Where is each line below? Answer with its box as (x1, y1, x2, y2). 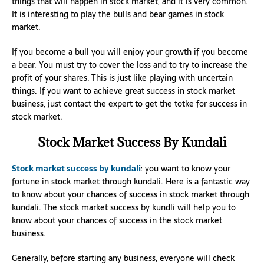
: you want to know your (141, 161, 230, 175)
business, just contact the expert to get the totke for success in (12, 97, 247, 110)
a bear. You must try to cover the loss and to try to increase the (12, 58, 247, 71)
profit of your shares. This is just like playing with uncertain (12, 71, 233, 84)
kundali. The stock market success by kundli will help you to (12, 200, 236, 214)
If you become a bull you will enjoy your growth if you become (12, 45, 248, 58)
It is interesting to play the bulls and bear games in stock (12, 7, 224, 21)
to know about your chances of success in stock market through (12, 187, 249, 201)
